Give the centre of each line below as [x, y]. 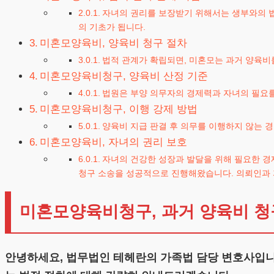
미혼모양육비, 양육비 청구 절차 [114, 43]
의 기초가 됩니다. [112, 27]
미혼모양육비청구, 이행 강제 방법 [119, 109]
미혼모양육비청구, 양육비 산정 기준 [124, 76]
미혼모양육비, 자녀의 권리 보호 [114, 143]
